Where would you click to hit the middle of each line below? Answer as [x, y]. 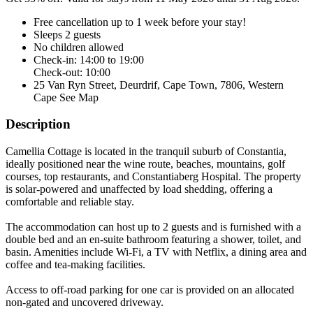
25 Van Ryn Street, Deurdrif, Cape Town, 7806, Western [159, 85]
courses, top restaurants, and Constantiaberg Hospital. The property [153, 177]
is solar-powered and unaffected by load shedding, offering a [139, 189]
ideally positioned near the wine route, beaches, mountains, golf [145, 164]
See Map [79, 97]
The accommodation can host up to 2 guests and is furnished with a [153, 227]
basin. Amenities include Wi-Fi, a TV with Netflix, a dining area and [156, 252]
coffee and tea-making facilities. [75, 265]
